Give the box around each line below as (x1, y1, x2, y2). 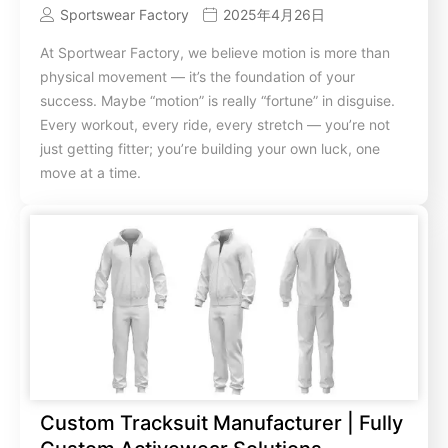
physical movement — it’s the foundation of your (40, 67, 355, 85)
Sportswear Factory (60, 6, 189, 24)
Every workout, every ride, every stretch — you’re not (40, 115, 390, 133)
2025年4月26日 (223, 6, 325, 24)
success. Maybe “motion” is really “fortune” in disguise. (40, 91, 395, 109)
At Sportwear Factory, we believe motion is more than (40, 43, 390, 61)
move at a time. (40, 163, 141, 181)
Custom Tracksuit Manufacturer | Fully (40, 411, 403, 436)
